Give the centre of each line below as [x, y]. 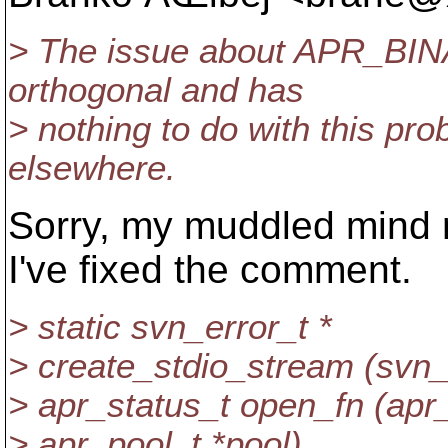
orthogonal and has [156, 90]
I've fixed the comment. [210, 269]
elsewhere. [92, 168]
